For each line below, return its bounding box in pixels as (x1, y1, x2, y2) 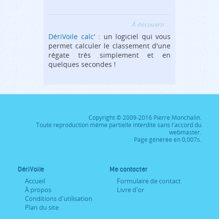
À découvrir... (132, 20, 171, 29)
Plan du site (25, 203, 59, 212)
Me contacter (109, 165, 148, 173)
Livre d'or (117, 185, 144, 194)
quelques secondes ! (48, 60, 116, 69)
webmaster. (169, 129, 201, 136)
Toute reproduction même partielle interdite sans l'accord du (36, 121, 201, 129)
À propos (25, 185, 51, 194)
